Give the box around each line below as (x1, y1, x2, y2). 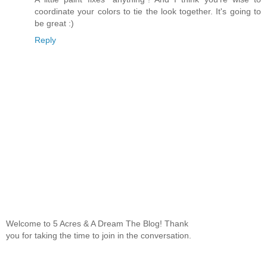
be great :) (35, 18, 74, 29)
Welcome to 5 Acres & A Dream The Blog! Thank (6, 218, 188, 228)
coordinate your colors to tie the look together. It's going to (35, 7, 261, 17)
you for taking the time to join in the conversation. (6, 230, 191, 240)
